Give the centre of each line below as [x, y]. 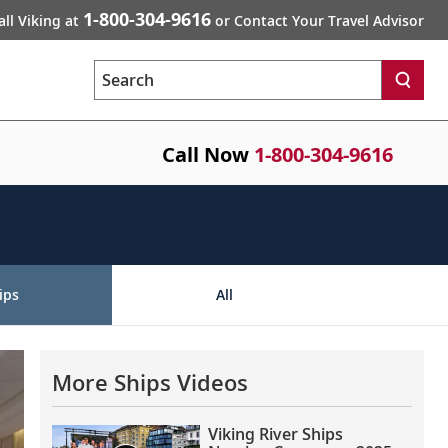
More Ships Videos [150, 382]
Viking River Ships [275, 434]
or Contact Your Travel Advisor [317, 20]
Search [116, 89]
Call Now [205, 154]
